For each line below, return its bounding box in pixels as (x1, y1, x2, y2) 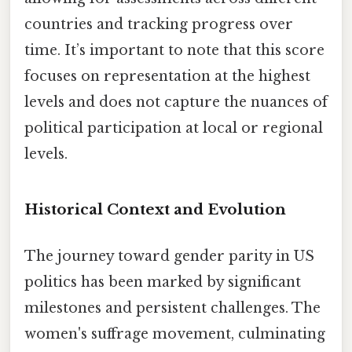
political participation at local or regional (24, 119, 323, 137)
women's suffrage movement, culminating (24, 325, 325, 343)
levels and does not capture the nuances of (24, 93, 328, 112)
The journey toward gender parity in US (24, 247, 314, 266)
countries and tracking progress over (24, 16, 293, 34)
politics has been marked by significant (24, 273, 301, 291)
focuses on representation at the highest (24, 68, 310, 86)
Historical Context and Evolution (24, 200, 286, 219)
